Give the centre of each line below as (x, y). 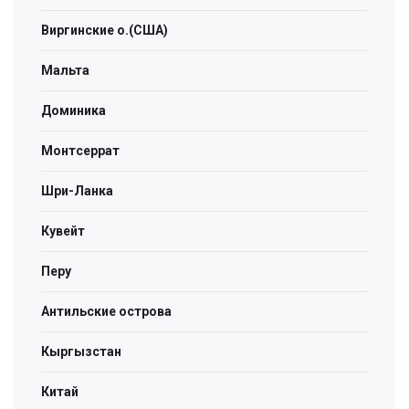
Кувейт (63, 231)
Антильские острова (106, 311)
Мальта (65, 70)
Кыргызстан (81, 351)
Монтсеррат (80, 151)
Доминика (73, 110)
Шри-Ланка (77, 191)
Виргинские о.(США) (105, 30)
